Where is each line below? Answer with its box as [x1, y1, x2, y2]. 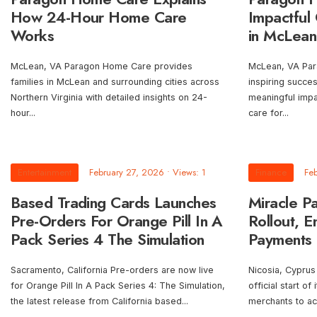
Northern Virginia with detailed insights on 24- [11, 92, 207, 103]
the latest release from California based [11, 296, 182, 307]
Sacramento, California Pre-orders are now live [11, 265, 214, 276]
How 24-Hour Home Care [11, 6, 187, 29]
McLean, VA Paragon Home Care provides [11, 61, 192, 72]
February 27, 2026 [89, 166, 164, 180]
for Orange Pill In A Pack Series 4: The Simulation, [11, 280, 225, 292]
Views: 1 [173, 166, 206, 180]
